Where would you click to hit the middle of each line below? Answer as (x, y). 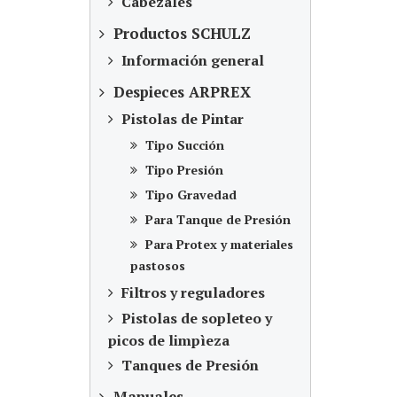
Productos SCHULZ (180, 34)
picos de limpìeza (169, 340)
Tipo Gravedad (189, 195)
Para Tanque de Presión (216, 219)
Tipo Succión (183, 145)
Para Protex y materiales (218, 244)
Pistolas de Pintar (181, 119)
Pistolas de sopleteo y (195, 318)
